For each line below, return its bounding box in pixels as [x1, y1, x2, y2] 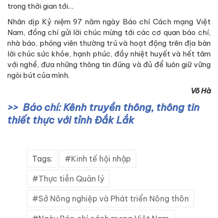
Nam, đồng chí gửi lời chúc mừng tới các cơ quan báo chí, [7, 28, 211, 37]
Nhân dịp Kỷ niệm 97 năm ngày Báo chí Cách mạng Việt [7, 17, 211, 27]
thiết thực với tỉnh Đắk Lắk [7, 114, 134, 127]
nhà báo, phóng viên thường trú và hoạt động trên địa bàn [7, 38, 211, 48]
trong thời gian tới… [7, 1, 73, 11]
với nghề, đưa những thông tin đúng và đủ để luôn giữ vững [7, 60, 211, 70]
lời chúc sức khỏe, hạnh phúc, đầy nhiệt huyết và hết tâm [7, 49, 211, 59]
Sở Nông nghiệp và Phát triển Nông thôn [38, 194, 189, 204]
